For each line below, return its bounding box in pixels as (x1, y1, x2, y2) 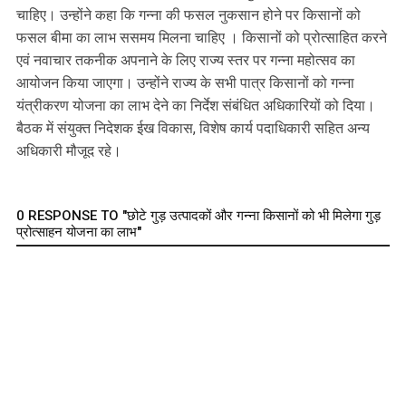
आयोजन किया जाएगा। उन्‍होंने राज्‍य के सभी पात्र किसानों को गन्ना (16, 74, 354, 92)
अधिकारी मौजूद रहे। (16, 142, 121, 160)
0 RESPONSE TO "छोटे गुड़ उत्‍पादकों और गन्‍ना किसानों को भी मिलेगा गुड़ (16, 208, 381, 225)
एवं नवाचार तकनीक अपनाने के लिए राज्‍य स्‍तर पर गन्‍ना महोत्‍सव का (16, 52, 355, 70)
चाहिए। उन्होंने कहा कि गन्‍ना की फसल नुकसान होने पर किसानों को (16, 6, 361, 24)
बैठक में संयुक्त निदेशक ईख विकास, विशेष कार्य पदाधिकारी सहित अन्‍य (16, 120, 370, 138)
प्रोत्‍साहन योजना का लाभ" (16, 224, 141, 241)
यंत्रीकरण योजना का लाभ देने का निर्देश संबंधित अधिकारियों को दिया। (16, 97, 375, 115)
